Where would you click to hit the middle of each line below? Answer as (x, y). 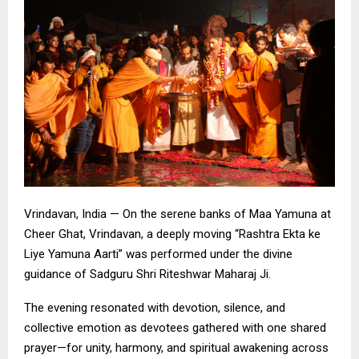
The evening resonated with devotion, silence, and (155, 308)
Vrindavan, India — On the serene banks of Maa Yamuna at (177, 214)
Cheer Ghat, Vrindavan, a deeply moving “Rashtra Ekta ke (172, 234)
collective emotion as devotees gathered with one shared (175, 328)
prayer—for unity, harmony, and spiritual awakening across (176, 348)
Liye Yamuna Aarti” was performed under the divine (158, 254)
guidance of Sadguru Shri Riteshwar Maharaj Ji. (147, 274)
